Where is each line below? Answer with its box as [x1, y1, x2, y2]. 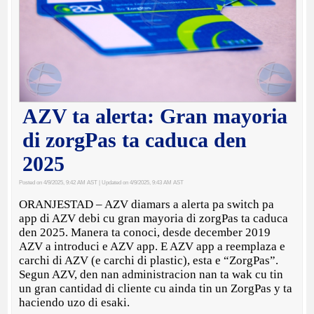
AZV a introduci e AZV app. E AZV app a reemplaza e [19, 240, 286, 254]
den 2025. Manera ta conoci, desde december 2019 [19, 226, 271, 240]
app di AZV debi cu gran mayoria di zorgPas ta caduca [19, 212, 289, 226]
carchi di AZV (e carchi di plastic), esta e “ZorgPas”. [19, 254, 279, 268]
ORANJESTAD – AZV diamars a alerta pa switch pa [19, 198, 275, 212]
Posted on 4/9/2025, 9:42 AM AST [19, 179, 98, 186]
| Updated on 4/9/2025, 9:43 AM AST [97, 179, 184, 186]
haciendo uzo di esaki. [19, 296, 130, 310]
